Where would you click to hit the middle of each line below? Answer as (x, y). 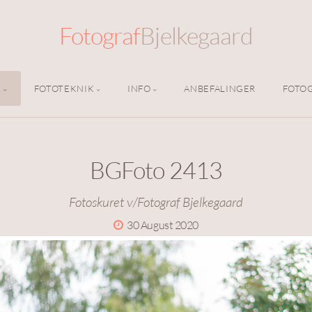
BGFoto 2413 (156, 170)
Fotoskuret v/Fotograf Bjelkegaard (156, 202)
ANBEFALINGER (220, 89)
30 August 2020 (163, 225)
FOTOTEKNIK (64, 89)
